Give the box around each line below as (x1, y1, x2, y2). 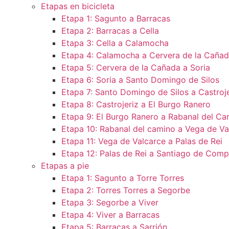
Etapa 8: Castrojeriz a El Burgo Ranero (61, 99, 211, 109)
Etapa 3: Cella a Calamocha (61, 38, 169, 48)
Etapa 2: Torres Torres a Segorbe (61, 185, 190, 195)
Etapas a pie (41, 161, 89, 171)
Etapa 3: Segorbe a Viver (61, 197, 158, 208)
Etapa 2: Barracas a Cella (61, 26, 159, 36)
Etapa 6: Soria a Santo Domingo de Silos (61, 75, 219, 85)
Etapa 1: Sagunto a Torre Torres (61, 173, 184, 183)
